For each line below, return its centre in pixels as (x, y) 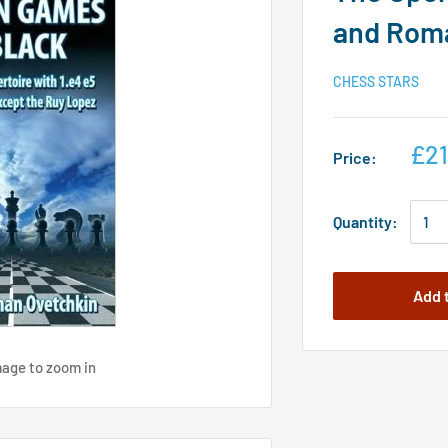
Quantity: (366, 221)
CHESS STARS (376, 81)
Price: (355, 157)
